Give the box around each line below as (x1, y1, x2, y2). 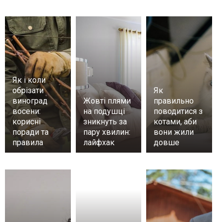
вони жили (154, 127, 194, 137)
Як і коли (12, 75, 46, 85)
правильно (154, 96, 194, 106)
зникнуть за (83, 117, 127, 127)
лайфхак (83, 138, 114, 148)
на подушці (83, 107, 125, 116)
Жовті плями (83, 96, 131, 106)
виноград (12, 96, 48, 106)
